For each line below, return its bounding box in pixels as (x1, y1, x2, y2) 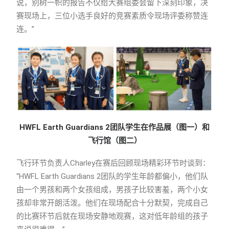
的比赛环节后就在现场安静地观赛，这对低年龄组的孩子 (16, 212, 208, 221)
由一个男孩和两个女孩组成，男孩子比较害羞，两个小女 (16, 185, 208, 195)
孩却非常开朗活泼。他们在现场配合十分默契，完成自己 (16, 198, 208, 208)
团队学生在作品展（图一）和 (110, 123, 210, 132)
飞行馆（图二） (87, 136, 142, 146)
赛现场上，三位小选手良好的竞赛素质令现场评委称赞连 (16, 11, 208, 21)
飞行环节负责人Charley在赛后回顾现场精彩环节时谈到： (16, 158, 210, 168)
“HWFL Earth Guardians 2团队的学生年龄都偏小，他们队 (16, 172, 208, 181)
